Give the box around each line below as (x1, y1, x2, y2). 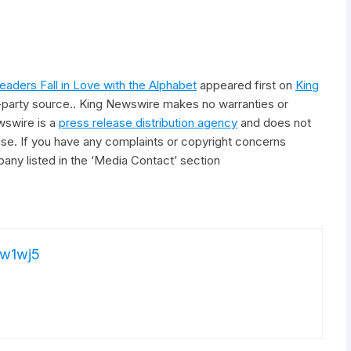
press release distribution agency (59, 115, 237, 130)
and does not (237, 115, 311, 130)
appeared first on (197, 78, 295, 92)
